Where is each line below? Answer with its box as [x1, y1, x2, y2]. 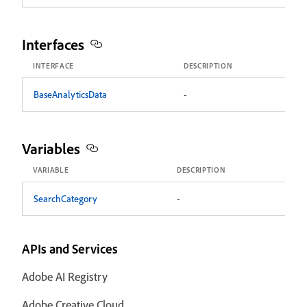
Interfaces [22, 35, 84, 53]
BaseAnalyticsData [34, 88, 107, 100]
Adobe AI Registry [22, 269, 108, 284]
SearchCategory [34, 193, 97, 204]
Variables [22, 139, 80, 158]
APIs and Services [22, 241, 118, 257]
